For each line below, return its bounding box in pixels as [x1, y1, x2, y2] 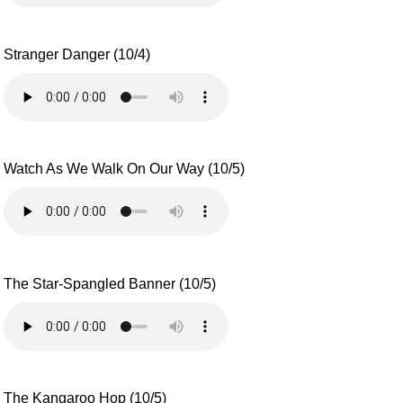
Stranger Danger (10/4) [4, 46, 151, 62]
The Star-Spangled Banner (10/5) [4, 275, 217, 291]
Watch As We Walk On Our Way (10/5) [4, 161, 246, 177]
